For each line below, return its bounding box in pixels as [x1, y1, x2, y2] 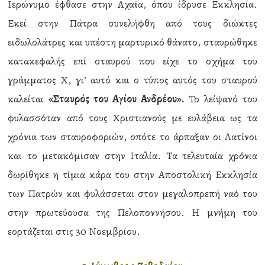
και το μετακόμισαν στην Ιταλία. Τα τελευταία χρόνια [8, 148, 257, 163]
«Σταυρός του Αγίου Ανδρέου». [49, 92, 184, 106]
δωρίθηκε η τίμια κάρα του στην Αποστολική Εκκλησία [8, 167, 257, 182]
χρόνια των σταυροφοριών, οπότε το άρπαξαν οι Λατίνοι [8, 130, 257, 144]
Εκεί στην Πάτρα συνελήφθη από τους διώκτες [8, 16, 257, 30]
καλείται [8, 92, 49, 106]
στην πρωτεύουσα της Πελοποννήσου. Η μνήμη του [8, 205, 257, 219]
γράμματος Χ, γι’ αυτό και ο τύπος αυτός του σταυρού [8, 73, 257, 87]
